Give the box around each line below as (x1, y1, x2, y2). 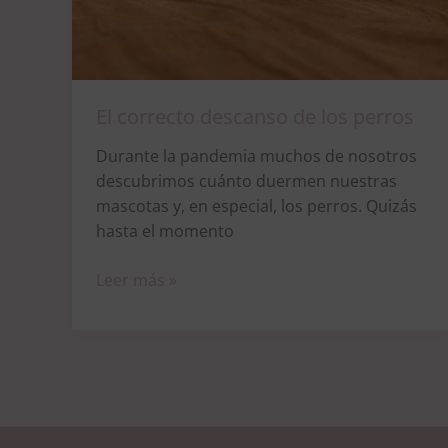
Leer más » (96, 269, 177, 292)
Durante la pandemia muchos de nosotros (96, 145, 417, 168)
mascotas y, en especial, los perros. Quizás (96, 195, 417, 218)
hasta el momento (96, 220, 234, 243)
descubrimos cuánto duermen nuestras (96, 170, 397, 193)
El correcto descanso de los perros (96, 103, 414, 131)
